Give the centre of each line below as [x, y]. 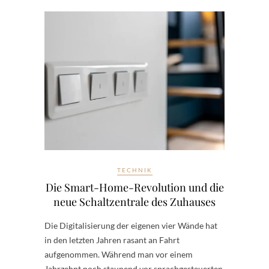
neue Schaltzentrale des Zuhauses [134, 201]
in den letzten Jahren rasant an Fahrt [112, 240]
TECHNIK [134, 170]
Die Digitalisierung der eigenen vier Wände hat [131, 225]
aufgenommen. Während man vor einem [119, 254]
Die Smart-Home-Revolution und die [134, 187]
